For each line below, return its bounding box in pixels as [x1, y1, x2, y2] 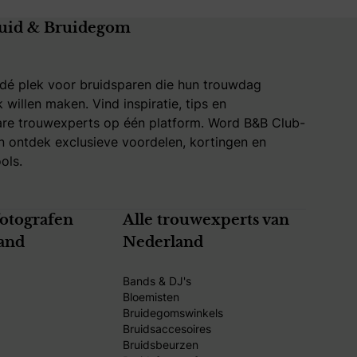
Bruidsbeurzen [122, 336, 198, 352]
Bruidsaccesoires [122, 320, 211, 336]
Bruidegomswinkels [122, 304, 223, 320]
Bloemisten [122, 288, 179, 304]
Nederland [122, 235, 203, 250]
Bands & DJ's [122, 273, 191, 288]
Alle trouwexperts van [122, 213, 289, 228]
